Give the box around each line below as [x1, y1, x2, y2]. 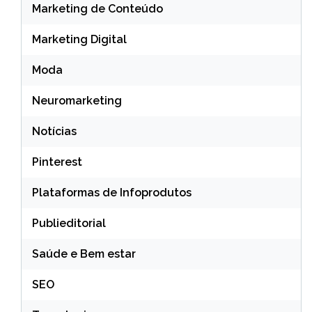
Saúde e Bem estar [32, 247, 136, 260]
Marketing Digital [32, 33, 127, 46]
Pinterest [32, 155, 82, 169]
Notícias [32, 125, 77, 138]
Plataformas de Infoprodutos [32, 186, 192, 199]
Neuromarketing [32, 94, 122, 107]
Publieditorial [32, 217, 106, 230]
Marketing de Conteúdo [32, 2, 163, 15]
